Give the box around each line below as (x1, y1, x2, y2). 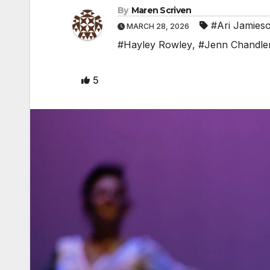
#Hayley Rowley (118, 38, 192, 51)
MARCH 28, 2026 (125, 21, 191, 31)
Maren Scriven (131, 4, 192, 16)
